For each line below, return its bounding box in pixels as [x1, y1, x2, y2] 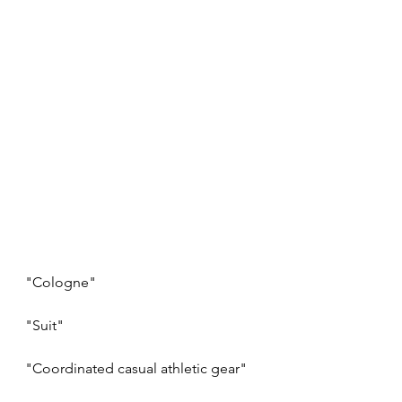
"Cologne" [25, 274, 96, 292]
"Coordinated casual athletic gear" [25, 360, 247, 378]
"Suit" [25, 317, 64, 335]
